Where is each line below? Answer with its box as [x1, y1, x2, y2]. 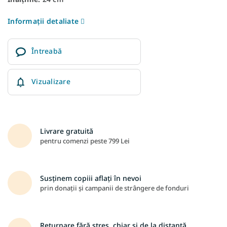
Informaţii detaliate [8, 16, 79, 26]
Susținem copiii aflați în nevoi [40, 173, 141, 183]
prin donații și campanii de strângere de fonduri [40, 183, 189, 193]
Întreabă [31, 46, 62, 56]
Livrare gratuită [40, 126, 93, 136]
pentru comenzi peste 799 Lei [40, 136, 130, 145]
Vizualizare [31, 76, 70, 86]
